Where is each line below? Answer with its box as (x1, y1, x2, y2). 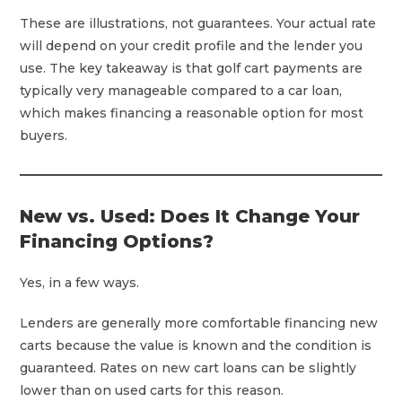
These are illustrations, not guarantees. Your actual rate (20, 14, 377, 31)
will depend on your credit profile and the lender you (20, 37, 363, 54)
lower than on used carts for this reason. (20, 381, 284, 398)
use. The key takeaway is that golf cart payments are (20, 59, 363, 76)
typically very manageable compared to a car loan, (20, 82, 343, 99)
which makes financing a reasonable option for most (20, 104, 364, 121)
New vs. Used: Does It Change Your (20, 205, 361, 227)
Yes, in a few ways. (20, 274, 140, 291)
